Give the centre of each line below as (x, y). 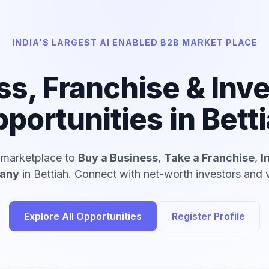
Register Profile (208, 216)
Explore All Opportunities (83, 216)
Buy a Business (118, 157)
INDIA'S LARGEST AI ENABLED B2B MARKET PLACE (134, 42)
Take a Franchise (209, 157)
